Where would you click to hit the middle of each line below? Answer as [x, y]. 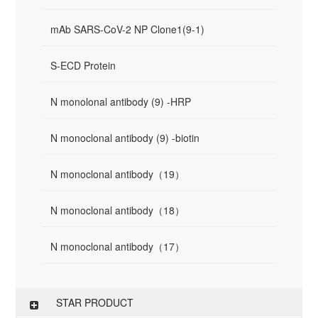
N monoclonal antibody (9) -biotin [125, 138]
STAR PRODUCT [95, 302]
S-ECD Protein [83, 65]
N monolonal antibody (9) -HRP [121, 102]
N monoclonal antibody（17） [118, 246]
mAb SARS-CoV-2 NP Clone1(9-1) [128, 29]
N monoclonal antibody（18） [118, 210]
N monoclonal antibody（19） [118, 174]
